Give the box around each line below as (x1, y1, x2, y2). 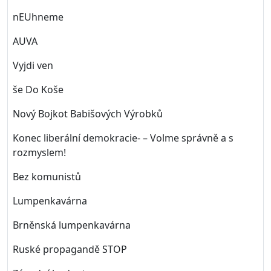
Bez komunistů (13, 170, 81, 183)
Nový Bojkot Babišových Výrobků (13, 107, 163, 120)
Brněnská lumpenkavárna (13, 218, 131, 232)
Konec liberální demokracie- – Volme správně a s (13, 131, 233, 145)
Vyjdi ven (13, 59, 53, 72)
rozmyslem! (13, 146, 66, 159)
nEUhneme (13, 10, 64, 24)
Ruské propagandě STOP (13, 243, 127, 256)
